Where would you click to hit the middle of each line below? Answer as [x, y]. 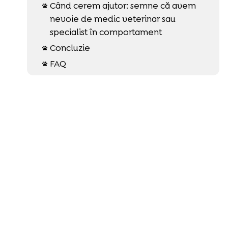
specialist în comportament [106, 32]
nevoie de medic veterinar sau [112, 19]
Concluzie [70, 48]
